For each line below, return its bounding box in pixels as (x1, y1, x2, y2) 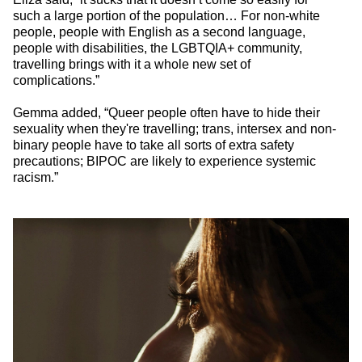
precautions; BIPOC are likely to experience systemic (13, 154, 316, 169)
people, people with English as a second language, (13, 25, 305, 40)
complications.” (13, 74, 99, 88)
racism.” (13, 170, 58, 185)
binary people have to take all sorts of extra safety (13, 138, 294, 153)
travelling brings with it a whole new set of (13, 57, 250, 72)
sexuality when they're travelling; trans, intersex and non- (13, 122, 336, 137)
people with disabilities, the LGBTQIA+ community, (13, 41, 302, 56)
